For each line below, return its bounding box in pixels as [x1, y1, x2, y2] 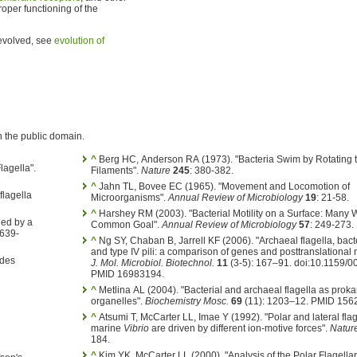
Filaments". [90, 165, 141, 176]
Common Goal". [90, 219, 162, 230]
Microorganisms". [90, 192, 168, 203]
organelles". [90, 296, 145, 307]
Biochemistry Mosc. [144, 296, 229, 307]
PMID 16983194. [90, 269, 164, 280]
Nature [140, 165, 171, 176]
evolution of [54, 35, 104, 46]
